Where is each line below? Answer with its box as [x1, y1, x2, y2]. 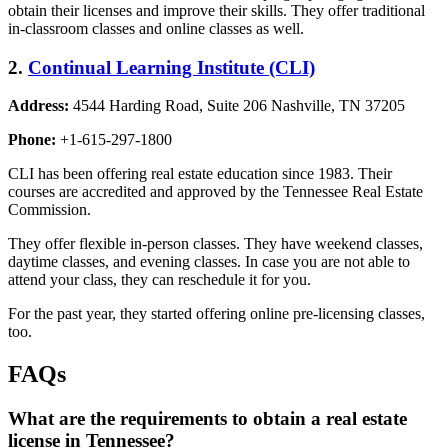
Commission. [8, 201, 95, 219]
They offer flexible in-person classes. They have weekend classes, [8, 235, 423, 253]
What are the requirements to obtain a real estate [8, 408, 407, 430]
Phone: [8, 131, 60, 149]
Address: [8, 97, 73, 115]
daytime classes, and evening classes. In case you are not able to [8, 253, 410, 271]
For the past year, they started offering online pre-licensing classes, [8, 305, 425, 323]
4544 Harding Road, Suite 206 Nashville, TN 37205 [73, 97, 405, 115]
